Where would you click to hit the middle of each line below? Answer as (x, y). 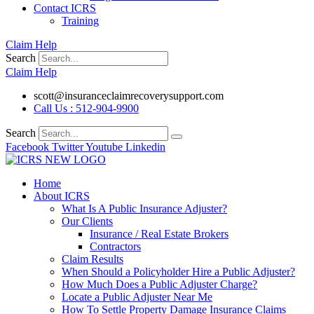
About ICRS (62, 196)
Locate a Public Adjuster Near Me (137, 297)
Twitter (68, 147)
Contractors (115, 246)
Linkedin (145, 147)
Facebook (27, 147)
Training (80, 21)
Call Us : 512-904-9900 (86, 108)
